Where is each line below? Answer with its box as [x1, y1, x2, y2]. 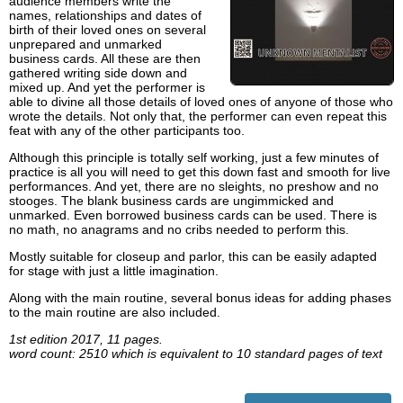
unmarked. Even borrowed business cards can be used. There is [9, 208, 377, 223]
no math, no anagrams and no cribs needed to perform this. [9, 222, 349, 237]
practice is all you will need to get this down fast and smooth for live [9, 165, 390, 180]
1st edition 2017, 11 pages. [9, 332, 163, 347]
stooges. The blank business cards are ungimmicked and [9, 193, 334, 209]
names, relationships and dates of [9, 8, 201, 23]
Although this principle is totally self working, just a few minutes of [9, 150, 379, 166]
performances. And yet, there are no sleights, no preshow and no [9, 179, 379, 194]
